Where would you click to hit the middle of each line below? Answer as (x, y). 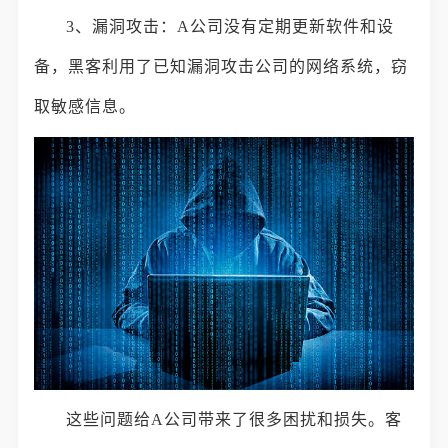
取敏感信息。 (85, 106)
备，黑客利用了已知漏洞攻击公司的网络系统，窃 (221, 66)
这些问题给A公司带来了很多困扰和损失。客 (234, 419)
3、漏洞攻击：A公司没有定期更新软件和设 (230, 26)
